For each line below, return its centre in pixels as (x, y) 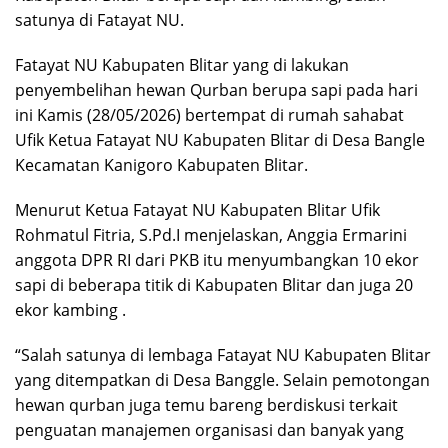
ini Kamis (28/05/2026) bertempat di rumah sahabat (209, 114)
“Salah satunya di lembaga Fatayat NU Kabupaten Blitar (223, 354)
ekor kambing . (70, 309)
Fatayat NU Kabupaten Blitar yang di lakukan (182, 64)
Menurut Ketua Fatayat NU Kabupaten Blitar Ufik (197, 209)
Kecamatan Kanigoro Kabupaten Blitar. (161, 164)
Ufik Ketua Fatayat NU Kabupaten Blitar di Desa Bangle (220, 139)
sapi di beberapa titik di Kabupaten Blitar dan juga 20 (214, 284)
